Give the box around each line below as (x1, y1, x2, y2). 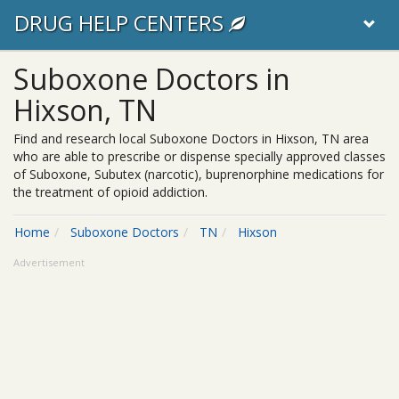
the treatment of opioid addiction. (13, 183, 208, 200)
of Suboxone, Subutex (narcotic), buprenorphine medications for (13, 166, 384, 183)
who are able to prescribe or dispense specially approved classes (13, 148, 386, 165)
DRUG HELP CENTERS (14, 8, 229, 37)
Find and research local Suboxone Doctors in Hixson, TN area (13, 130, 369, 147)
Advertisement (13, 256, 85, 269)
